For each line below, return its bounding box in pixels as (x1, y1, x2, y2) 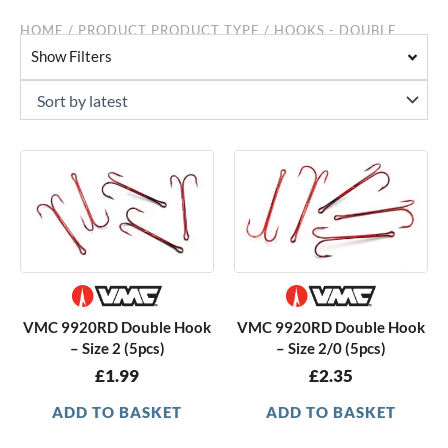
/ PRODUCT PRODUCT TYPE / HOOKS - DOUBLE (64, 21, 397, 38)
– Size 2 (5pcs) (69, 339, 165, 357)
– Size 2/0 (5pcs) (276, 339, 386, 357)
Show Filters (31, 48, 112, 66)
